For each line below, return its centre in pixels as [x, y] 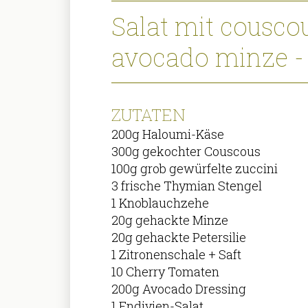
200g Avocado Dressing [179, 289]
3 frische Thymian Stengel [187, 186]
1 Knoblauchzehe [161, 203]
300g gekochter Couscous [186, 152]
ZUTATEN [149, 115]
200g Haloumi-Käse [168, 134]
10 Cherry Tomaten [166, 272]
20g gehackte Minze [170, 220]
